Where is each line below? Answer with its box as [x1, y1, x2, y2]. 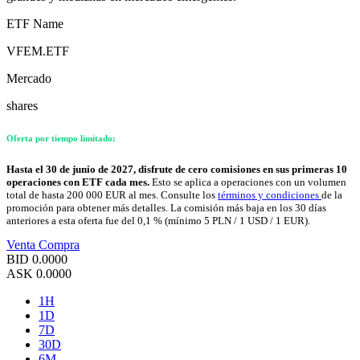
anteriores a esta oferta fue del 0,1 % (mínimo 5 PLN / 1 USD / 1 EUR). [6, 214, 310, 227]
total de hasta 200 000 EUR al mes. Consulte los [6, 188, 218, 201]
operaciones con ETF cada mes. [6, 175, 152, 188]
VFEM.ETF [6, 43, 69, 58]
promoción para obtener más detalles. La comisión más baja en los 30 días [6, 201, 326, 214]
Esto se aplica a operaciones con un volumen [152, 175, 346, 188]
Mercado [6, 71, 51, 85]
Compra [39, 237, 80, 252]
